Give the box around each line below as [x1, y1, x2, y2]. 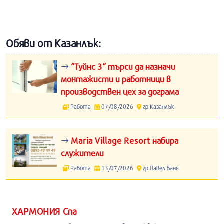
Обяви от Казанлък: [6, 37, 101, 50]
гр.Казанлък [141, 103, 174, 110]
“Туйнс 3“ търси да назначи [69, 61, 175, 72]
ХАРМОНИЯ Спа [12, 206, 77, 217]
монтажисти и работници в [61, 74, 171, 84]
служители [61, 148, 104, 158]
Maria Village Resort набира [69, 135, 178, 146]
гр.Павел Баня [141, 164, 179, 171]
